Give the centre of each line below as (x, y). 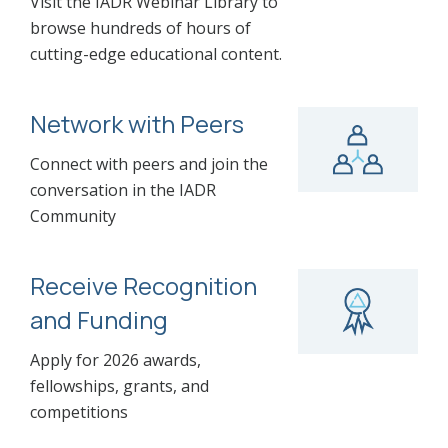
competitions (79, 412)
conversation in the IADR (123, 190)
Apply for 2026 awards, (115, 360)
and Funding (99, 320)
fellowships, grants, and (119, 386)
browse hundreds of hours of (140, 28)
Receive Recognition (143, 286)
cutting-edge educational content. (156, 54)
